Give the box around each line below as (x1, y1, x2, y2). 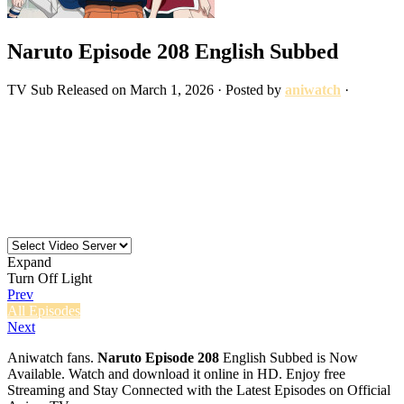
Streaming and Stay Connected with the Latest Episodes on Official (7, 381, 390, 398)
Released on (57, 81, 130, 97)
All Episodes (7, 302, 80, 318)
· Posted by (214, 81, 285, 97)
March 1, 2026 (130, 81, 214, 97)
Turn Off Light (7, 270, 92, 286)
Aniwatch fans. (7, 349, 97, 365)
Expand (7, 253, 51, 270)
